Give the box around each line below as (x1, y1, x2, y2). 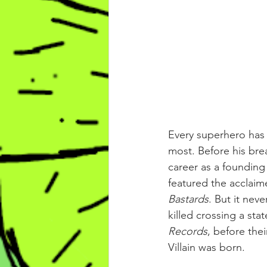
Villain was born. (168, 240, 245, 254)
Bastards (168, 192, 209, 206)
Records (168, 224, 207, 238)
